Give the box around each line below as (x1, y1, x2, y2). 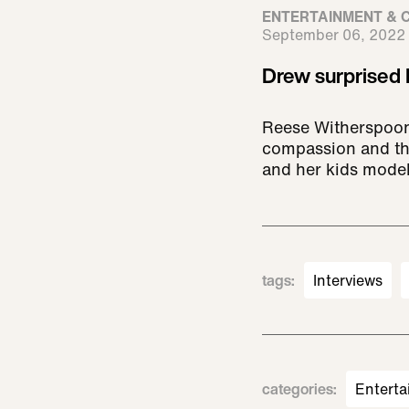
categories (262, 378, 333, 401)
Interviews (313, 269, 383, 292)
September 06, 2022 (262, 24, 405, 47)
